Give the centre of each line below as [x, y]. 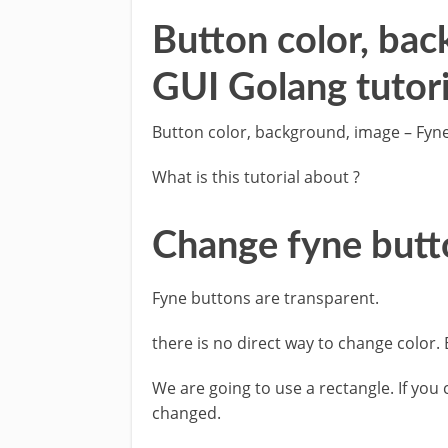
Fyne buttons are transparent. [265, 297]
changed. [186, 412]
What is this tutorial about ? [256, 176]
